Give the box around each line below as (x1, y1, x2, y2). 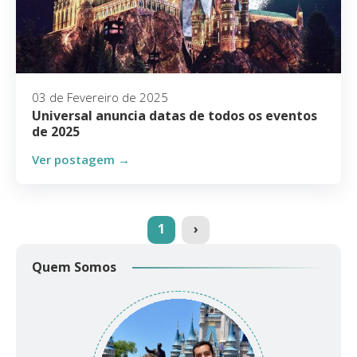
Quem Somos (32, 258, 116, 276)
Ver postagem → (32, 151, 130, 167)
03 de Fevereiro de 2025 (32, 89, 168, 105)
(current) (164, 219, 222, 237)
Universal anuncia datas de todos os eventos (32, 107, 317, 124)
